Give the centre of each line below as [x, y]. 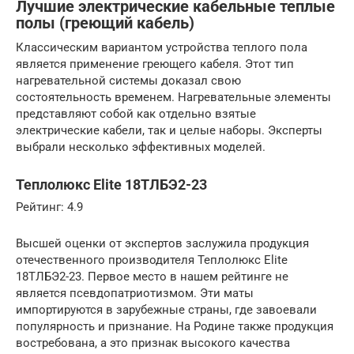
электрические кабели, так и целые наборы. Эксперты [169, 130]
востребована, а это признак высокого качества [153, 343]
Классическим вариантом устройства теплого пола [162, 47]
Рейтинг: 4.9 [49, 207]
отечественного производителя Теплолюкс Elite [152, 260]
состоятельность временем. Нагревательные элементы [173, 97]
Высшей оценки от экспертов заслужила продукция [162, 243]
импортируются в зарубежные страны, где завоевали [166, 309]
